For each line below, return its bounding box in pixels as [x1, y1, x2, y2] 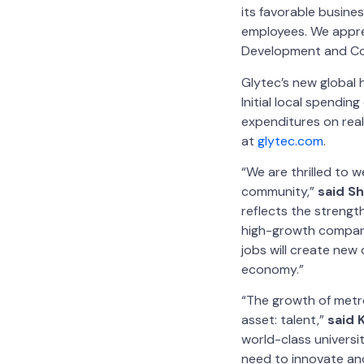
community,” [241, 183, 318, 201]
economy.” [241, 261, 304, 279]
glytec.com [258, 132, 323, 149]
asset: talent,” [241, 311, 327, 329]
